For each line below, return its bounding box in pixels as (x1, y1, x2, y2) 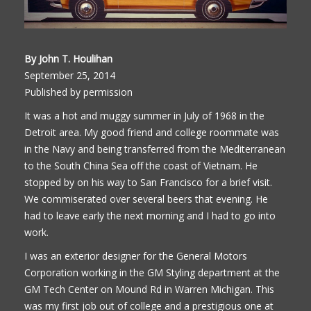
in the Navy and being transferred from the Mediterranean (24, 142, 285, 155)
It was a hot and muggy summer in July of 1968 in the (24, 108, 264, 122)
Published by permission (24, 85, 133, 99)
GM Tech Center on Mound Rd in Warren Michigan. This (24, 282, 274, 296)
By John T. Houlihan (24, 51, 112, 65)
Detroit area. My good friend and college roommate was (24, 125, 279, 139)
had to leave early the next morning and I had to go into (24, 208, 276, 222)
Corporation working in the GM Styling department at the (24, 265, 280, 279)
